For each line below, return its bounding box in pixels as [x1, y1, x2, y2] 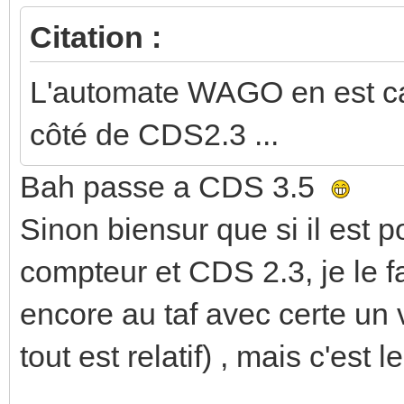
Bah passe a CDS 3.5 [20, 169, 331, 204]
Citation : [30, 19, 161, 54]
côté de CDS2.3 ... [30, 116, 279, 151]
